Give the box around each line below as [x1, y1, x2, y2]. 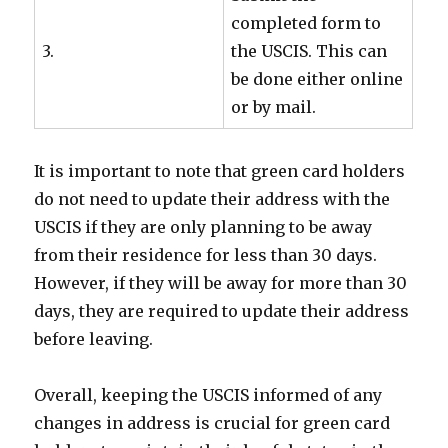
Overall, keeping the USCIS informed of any [34, 385, 383, 405]
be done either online [231, 69, 404, 89]
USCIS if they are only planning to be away [34, 217, 373, 237]
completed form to [231, 13, 382, 33]
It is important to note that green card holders [34, 161, 406, 181]
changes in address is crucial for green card [34, 413, 391, 433]
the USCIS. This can [231, 41, 388, 61]
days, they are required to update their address [34, 301, 410, 321]
